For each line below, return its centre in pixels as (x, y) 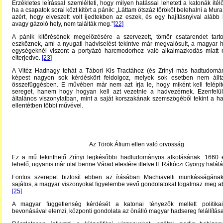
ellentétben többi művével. (48, 106)
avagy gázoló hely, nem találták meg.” (63, 24)
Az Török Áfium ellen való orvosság (136, 144)
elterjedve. (27, 58)
